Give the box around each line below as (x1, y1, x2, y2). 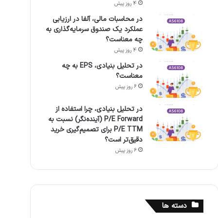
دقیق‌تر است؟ (104, 135, 143, 145)
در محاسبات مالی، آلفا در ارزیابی (52, 14, 143, 24)
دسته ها (162, 200, 187, 212)
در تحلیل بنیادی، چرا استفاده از (55, 104, 143, 114)
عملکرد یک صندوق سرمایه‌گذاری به (45, 24, 143, 35)
